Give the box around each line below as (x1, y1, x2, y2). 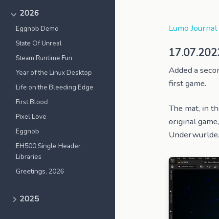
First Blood (16, 97, 48, 107)
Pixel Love (16, 112, 46, 121)
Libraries (16, 152, 42, 161)
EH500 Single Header (16, 141, 81, 151)
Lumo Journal (169, 22, 217, 34)
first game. (169, 78, 206, 89)
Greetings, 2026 (16, 167, 64, 176)
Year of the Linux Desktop (16, 68, 92, 77)
